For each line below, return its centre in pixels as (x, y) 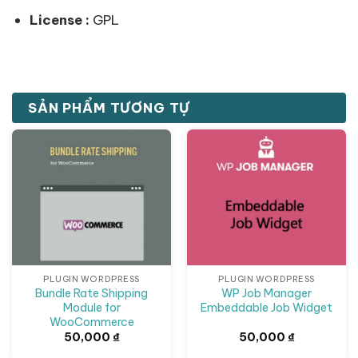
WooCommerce (91, 322)
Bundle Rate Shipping (91, 293)
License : (59, 20)
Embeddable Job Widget (267, 307)
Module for (91, 307)
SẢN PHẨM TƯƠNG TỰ (109, 107)
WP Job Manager (267, 293)
